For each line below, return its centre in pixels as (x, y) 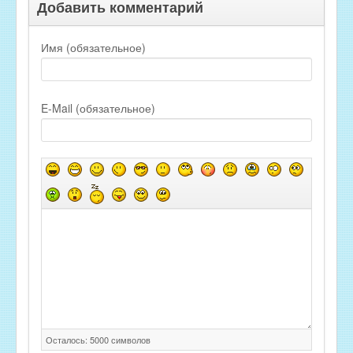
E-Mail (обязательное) (98, 108)
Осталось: (68, 340)
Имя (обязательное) (93, 47)
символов (130, 340)
